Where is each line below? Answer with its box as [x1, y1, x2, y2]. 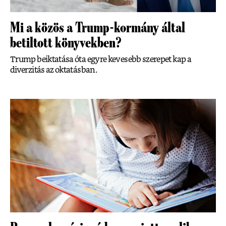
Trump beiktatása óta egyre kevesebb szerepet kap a [10, 55, 191, 64]
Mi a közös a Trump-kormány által [10, 20, 185, 35]
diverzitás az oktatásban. [10, 66, 97, 74]
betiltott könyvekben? [10, 35, 122, 50]
